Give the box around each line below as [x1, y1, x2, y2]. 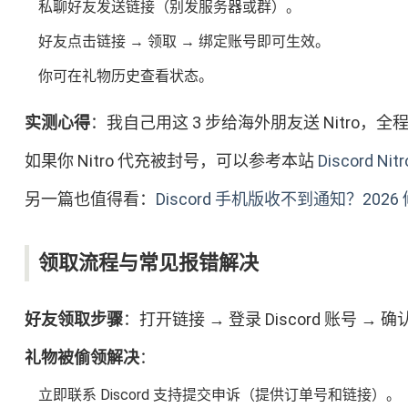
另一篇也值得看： [24, 189, 156, 209]
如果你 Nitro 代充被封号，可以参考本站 [24, 151, 318, 171]
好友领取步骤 [24, 310, 123, 330]
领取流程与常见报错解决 [37, 251, 259, 275]
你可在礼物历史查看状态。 [37, 67, 213, 86]
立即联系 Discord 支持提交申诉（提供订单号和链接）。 [37, 386, 401, 404]
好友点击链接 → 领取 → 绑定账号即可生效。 [37, 33, 330, 51]
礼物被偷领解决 [24, 348, 139, 368]
